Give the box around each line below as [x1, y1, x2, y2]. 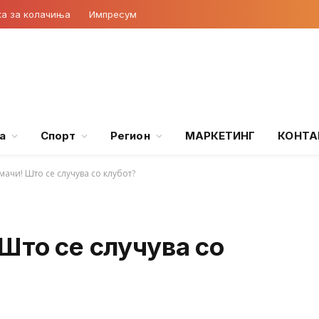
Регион [110, 129, 150, 142]
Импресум [89, 8, 137, 20]
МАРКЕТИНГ [184, 129, 256, 142]
